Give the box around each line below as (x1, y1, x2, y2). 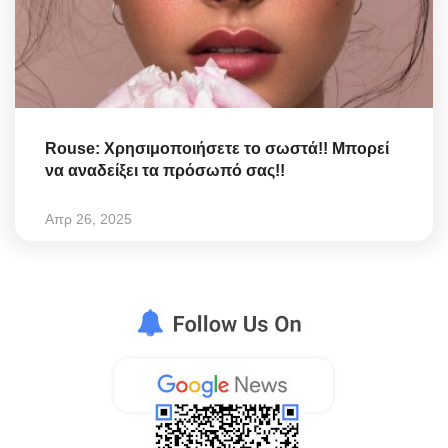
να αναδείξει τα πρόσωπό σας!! (45, 161, 285, 179)
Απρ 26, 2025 (45, 210, 132, 227)
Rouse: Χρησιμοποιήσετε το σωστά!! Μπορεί (45, 139, 389, 157)
